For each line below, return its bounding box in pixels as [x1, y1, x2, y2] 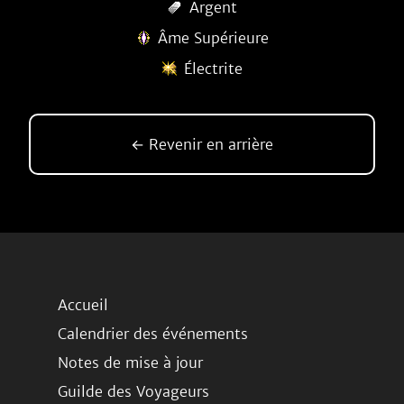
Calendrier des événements [58, 325, 248, 343]
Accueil [58, 296, 108, 314]
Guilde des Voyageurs [58, 382, 209, 400]
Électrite [183, 60, 243, 78]
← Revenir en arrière [131, 135, 273, 153]
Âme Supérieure [157, 29, 269, 47]
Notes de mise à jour [58, 353, 203, 372]
